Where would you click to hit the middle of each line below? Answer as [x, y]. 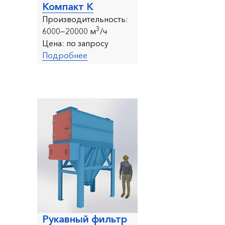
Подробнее [65, 55]
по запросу [86, 43]
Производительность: [85, 19]
